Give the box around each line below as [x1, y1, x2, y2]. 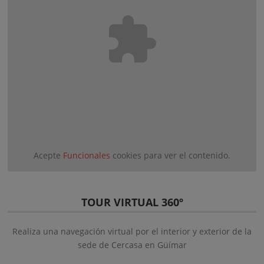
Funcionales [63, 150, 110, 161]
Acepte [34, 150, 63, 161]
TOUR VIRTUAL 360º [81, 195, 183, 209]
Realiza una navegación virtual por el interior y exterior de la [12, 226, 252, 237]
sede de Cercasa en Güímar [77, 239, 187, 250]
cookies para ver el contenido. [110, 150, 230, 161]
